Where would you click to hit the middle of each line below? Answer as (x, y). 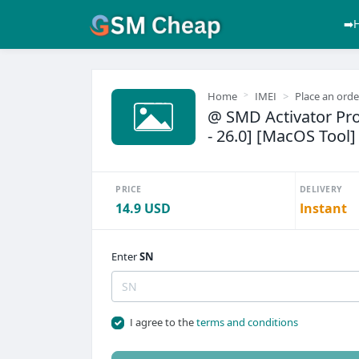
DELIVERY (321, 189)
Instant (323, 208)
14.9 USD (143, 208)
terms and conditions (247, 322)
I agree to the (163, 322)
